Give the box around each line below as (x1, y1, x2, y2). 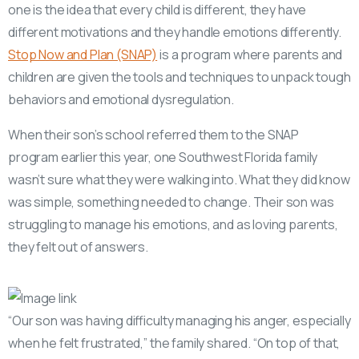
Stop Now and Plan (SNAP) (8, 45, 158, 63)
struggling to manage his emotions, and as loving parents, (8, 215, 338, 233)
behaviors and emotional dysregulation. (8, 90, 234, 108)
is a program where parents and (157, 45, 343, 63)
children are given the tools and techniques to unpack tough (8, 67, 351, 86)
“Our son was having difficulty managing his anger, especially (8, 312, 351, 330)
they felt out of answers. (8, 237, 148, 256)
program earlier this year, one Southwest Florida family (8, 147, 318, 166)
